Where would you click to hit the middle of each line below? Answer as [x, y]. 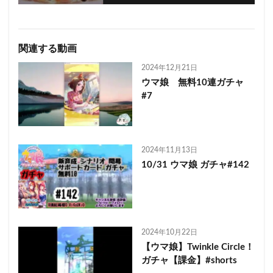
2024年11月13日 [169, 150]
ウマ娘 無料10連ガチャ [197, 83]
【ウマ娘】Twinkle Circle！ [197, 247]
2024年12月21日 [169, 68]
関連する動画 [48, 49]
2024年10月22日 [169, 232]
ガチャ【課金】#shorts [189, 260]
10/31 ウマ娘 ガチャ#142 [195, 165]
